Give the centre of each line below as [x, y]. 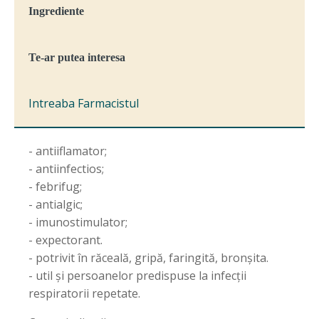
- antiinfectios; [66, 169]
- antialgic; [56, 204]
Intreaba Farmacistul [84, 103]
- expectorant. [66, 240]
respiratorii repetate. [84, 293]
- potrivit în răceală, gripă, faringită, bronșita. [148, 258]
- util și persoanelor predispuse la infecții [137, 276]
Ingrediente [56, 11]
